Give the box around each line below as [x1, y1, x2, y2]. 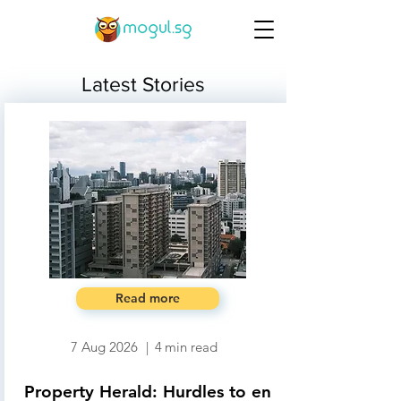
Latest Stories [81, 73, 205, 95]
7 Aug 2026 [71, 338, 138, 355]
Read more [115, 290, 180, 306]
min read [165, 338, 218, 355]
